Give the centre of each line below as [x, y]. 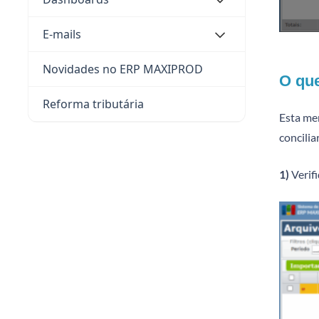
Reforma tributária [93, 104]
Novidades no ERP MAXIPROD [123, 69]
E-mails [62, 34]
